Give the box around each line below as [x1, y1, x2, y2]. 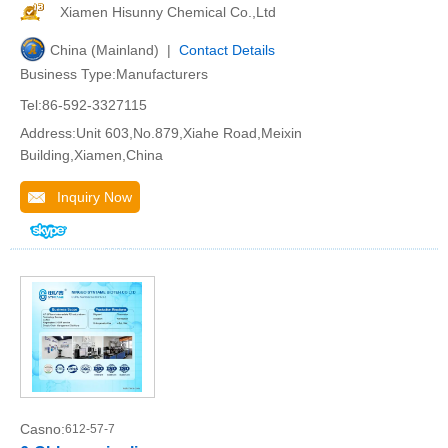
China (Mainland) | [50, 42, 179, 58]
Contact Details [179, 42, 275, 58]
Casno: [20, 421, 65, 437]
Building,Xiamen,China [20, 147, 163, 163]
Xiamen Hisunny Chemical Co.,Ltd [60, 4, 276, 20]
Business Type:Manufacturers [20, 66, 208, 82]
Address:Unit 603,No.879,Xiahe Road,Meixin [20, 125, 302, 141]
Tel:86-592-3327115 [20, 97, 147, 113]
